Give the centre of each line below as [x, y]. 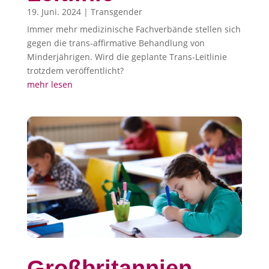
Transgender [116, 12]
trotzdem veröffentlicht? [75, 71]
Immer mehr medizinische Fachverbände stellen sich [134, 29]
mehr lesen [50, 85]
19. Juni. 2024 [54, 12]
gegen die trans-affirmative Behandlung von [116, 43]
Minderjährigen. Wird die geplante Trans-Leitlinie [127, 57]
